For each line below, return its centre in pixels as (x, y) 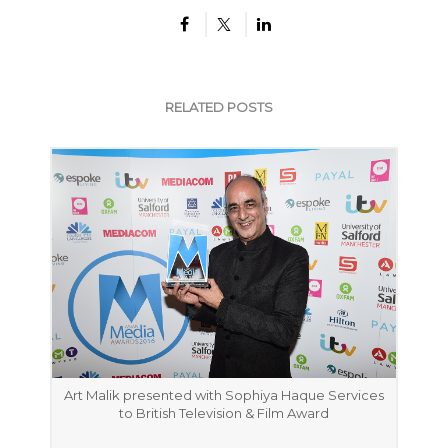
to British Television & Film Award (224, 412)
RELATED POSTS (219, 106)
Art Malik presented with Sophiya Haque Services (224, 394)
